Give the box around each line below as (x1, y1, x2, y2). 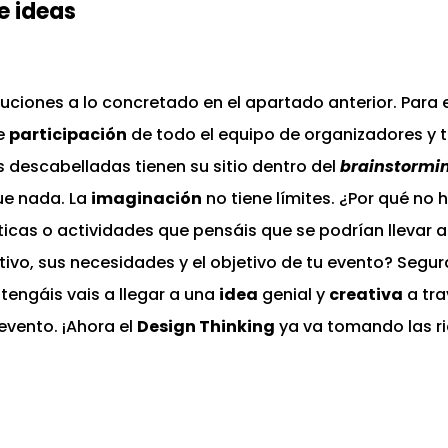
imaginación (91, 187, 202, 211)
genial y (258, 283, 329, 307)
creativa (329, 283, 403, 307)
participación (9, 123, 127, 147)
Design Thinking (137, 315, 275, 339)
